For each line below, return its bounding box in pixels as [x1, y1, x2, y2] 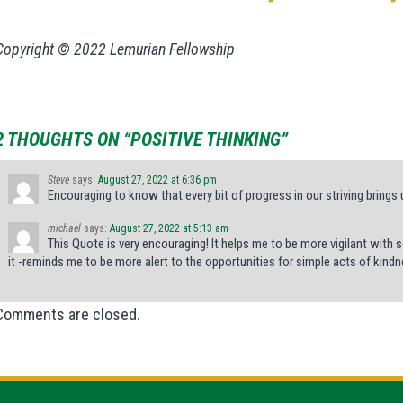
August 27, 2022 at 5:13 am [110, 222, 228, 236]
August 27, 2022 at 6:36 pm [98, 174, 217, 187]
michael [48, 222, 81, 236]
